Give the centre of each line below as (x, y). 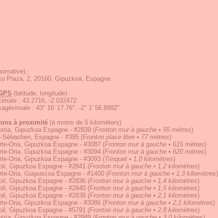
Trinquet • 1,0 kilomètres (139, 159)
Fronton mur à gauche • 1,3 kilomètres (162, 173)
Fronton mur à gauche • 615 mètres (154, 144)
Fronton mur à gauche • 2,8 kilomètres (144, 210)
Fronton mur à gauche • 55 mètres (143, 130)
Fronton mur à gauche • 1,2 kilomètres (144, 166)
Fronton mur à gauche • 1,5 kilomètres (144, 188)
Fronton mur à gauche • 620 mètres (154, 152)
